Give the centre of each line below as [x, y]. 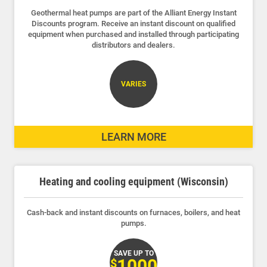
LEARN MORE [133, 136]
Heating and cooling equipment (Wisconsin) [133, 181]
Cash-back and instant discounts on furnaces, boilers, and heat [133, 212]
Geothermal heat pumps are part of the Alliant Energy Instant [133, 13]
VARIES [133, 84]
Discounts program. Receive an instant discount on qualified [133, 23]
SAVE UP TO [133, 253]
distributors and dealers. [133, 45]
